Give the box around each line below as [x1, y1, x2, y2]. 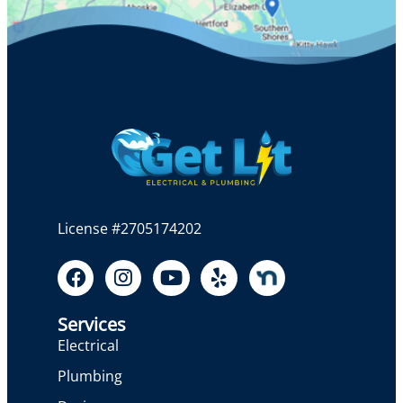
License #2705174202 [58, 218, 201, 238]
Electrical [58, 336, 119, 356]
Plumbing [58, 366, 122, 387]
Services [58, 312, 126, 337]
